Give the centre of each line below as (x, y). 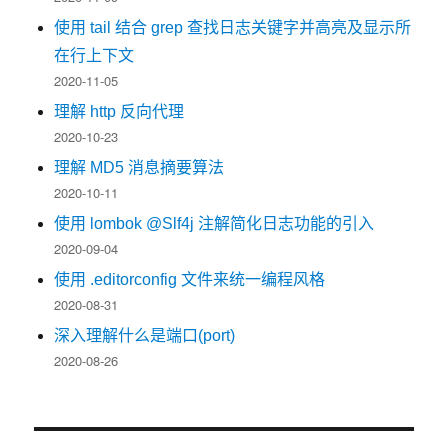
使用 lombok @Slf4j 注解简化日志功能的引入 (214, 223)
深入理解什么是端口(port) (145, 335)
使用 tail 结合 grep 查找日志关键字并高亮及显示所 (233, 27)
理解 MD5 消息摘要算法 (139, 167)
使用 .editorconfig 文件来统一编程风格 (190, 279)
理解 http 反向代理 (119, 111)
